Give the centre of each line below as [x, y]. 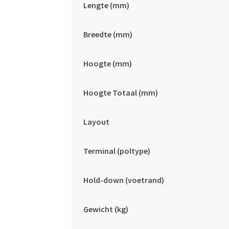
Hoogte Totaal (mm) [120, 92]
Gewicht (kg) [106, 209]
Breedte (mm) [108, 34]
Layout [96, 121]
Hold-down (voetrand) [123, 180]
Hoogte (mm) [107, 63]
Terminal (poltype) [117, 151]
